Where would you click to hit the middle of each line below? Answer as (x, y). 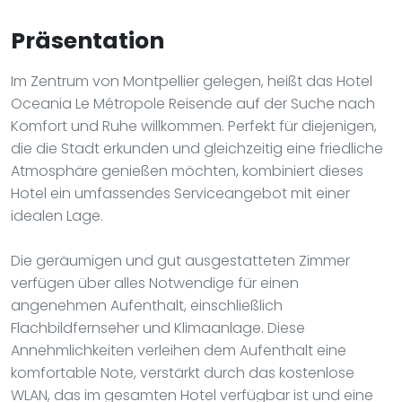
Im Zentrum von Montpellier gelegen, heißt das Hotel (192, 81)
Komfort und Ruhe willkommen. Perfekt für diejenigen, (194, 126)
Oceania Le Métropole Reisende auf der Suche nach (193, 103)
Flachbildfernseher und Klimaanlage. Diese (158, 328)
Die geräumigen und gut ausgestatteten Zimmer (180, 260)
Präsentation (87, 40)
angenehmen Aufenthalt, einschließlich (147, 305)
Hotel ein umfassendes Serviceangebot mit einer (180, 193)
